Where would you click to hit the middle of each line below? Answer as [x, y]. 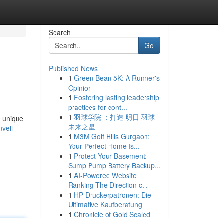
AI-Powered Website [105, 175]
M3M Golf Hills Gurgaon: [112, 136]
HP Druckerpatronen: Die [112, 195]
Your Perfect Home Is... [104, 146]
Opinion [80, 88]
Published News [73, 68]
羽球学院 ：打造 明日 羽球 [114, 117]
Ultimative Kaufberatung [105, 204]
